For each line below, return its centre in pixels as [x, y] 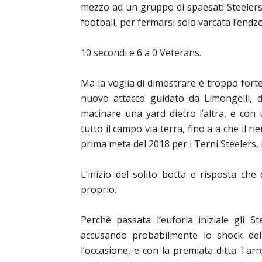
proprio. [99, 189]
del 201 [148, 144]
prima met [103, 144]
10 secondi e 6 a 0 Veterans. [141, 53]
